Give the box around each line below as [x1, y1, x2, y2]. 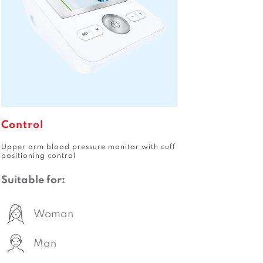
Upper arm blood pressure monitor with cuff [1, 144, 176, 151]
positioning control [1, 153, 76, 160]
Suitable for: [1, 175, 66, 186]
